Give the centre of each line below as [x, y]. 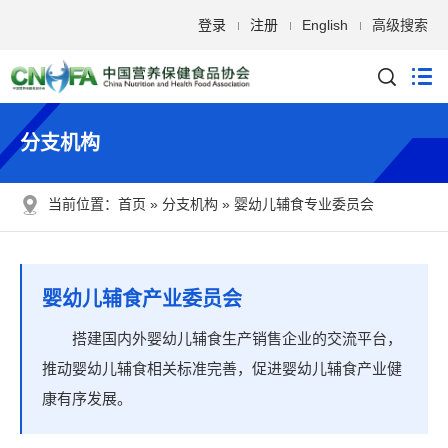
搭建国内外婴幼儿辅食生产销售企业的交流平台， [237, 338]
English [325, 25]
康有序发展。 [87, 398]
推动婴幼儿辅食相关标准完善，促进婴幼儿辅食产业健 [222, 368]
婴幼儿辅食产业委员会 [142, 299]
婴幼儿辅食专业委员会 [304, 204]
